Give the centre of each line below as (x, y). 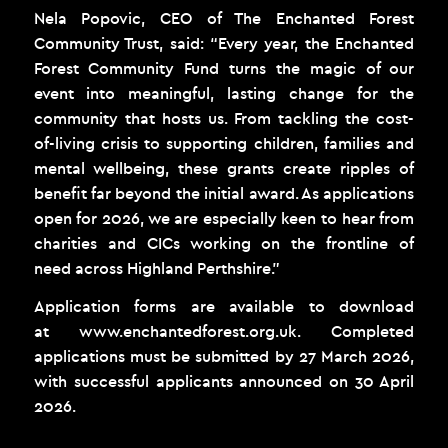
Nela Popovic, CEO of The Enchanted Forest (224, 17)
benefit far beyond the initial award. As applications (224, 192)
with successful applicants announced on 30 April (224, 381)
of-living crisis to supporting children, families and (224, 142)
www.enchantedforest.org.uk (188, 331)
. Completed (356, 331)
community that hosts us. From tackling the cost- (224, 117)
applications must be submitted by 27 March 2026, (224, 356)
